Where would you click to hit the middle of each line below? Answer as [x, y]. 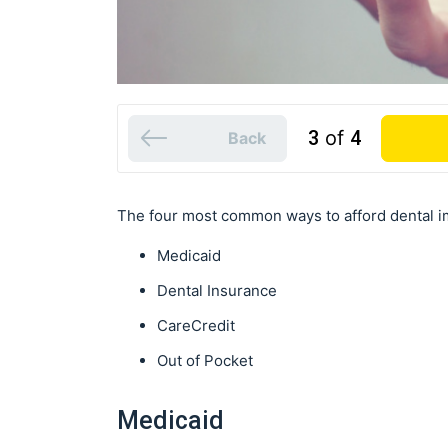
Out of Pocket [205, 360]
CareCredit [196, 325]
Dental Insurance [217, 290]
